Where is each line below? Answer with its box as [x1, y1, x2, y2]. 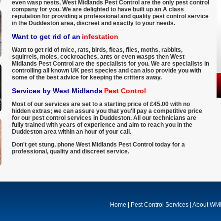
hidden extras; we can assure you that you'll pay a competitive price [12, 108, 202, 114]
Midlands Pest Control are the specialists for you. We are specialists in [12, 60, 209, 67]
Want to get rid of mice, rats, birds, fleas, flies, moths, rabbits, [12, 46, 183, 53]
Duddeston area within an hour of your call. [12, 128, 131, 135]
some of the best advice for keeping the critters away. [12, 74, 162, 81]
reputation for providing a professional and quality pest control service [12, 13, 209, 20]
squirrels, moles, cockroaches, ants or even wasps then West [12, 53, 184, 60]
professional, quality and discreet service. [12, 148, 129, 155]
